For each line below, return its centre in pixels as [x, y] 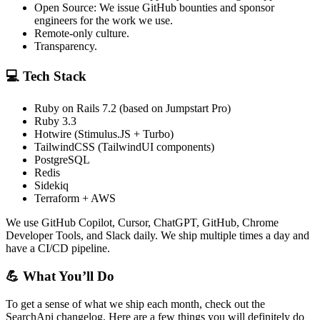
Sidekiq [51, 186]
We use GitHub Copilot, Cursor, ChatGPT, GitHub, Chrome [142, 223]
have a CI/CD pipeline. [58, 249]
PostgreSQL [62, 160]
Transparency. [66, 46]
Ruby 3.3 [55, 121]
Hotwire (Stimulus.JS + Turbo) [104, 134]
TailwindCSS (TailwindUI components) [124, 147]
